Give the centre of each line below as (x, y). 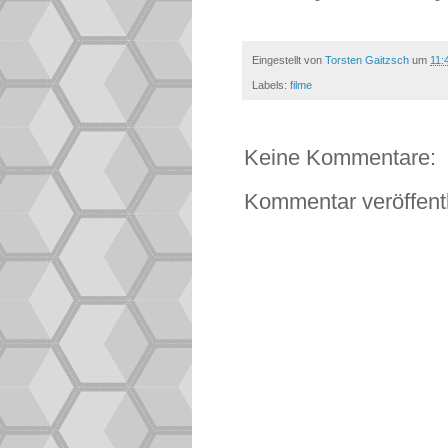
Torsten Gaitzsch (367, 60)
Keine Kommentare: (340, 157)
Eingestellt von (288, 60)
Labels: (271, 84)
